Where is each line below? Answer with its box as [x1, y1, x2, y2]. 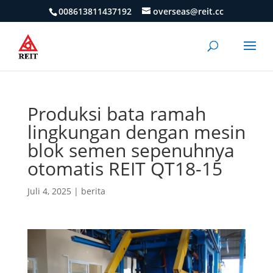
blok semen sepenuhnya [27, 138, 235, 163]
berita [80, 185, 105, 197]
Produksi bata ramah [27, 101, 206, 126]
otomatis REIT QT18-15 [27, 156, 222, 181]
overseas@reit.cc [153, 5, 224, 17]
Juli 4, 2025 [27, 185, 71, 197]
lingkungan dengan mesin [27, 119, 246, 144]
